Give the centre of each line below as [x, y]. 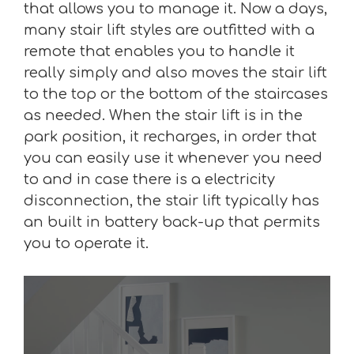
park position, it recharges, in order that [170, 137]
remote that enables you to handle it [159, 51]
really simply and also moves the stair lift [175, 73]
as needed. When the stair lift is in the [163, 115]
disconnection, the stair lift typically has [171, 201]
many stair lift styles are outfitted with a [169, 30]
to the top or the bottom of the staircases [176, 94]
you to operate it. [86, 243]
